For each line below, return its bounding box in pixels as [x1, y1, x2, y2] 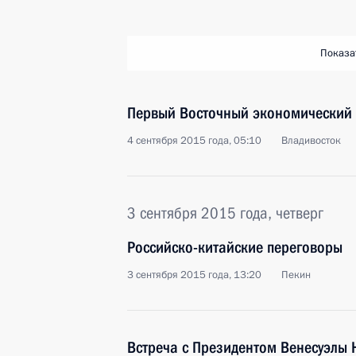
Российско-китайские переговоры [127, 238, 342, 257]
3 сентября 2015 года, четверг [127, 203, 323, 222]
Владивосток [281, 133, 341, 148]
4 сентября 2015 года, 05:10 [127, 133, 261, 148]
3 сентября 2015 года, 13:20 [127, 268, 261, 282]
